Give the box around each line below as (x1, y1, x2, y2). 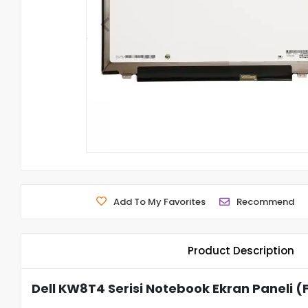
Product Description (188, 243, 295, 258)
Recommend (236, 195, 295, 208)
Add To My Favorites (113, 195, 206, 208)
